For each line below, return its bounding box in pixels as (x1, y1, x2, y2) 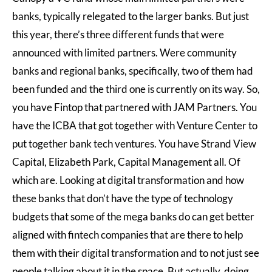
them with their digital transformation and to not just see (12, 246, 259, 259)
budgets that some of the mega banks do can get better (12, 210, 254, 223)
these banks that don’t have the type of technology (12, 192, 233, 205)
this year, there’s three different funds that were (12, 28, 224, 41)
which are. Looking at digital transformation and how (12, 174, 244, 186)
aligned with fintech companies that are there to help (12, 228, 243, 241)
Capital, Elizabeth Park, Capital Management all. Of (12, 155, 240, 168)
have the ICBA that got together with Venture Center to (12, 119, 257, 132)
